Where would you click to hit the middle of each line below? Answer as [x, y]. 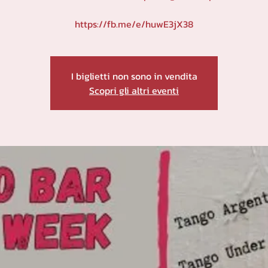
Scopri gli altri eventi [134, 90]
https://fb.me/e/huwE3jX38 [134, 24]
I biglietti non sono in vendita [134, 76]
